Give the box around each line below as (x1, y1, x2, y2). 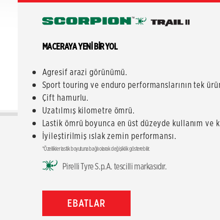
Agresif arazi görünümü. (42, 67, 128, 77)
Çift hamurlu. (42, 92, 89, 103)
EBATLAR (67, 197, 106, 209)
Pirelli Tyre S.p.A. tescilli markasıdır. (62, 161, 167, 171)
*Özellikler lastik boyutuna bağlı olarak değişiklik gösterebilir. (42, 145, 150, 152)
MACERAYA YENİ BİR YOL (42, 41, 117, 52)
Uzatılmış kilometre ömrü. (42, 105, 136, 115)
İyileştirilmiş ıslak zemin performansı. (42, 131, 177, 141)
